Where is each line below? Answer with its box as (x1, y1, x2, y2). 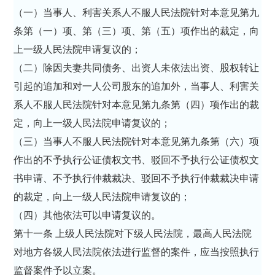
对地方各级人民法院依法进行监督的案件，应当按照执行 (14, 246, 260, 257)
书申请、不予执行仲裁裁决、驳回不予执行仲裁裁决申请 (14, 172, 260, 184)
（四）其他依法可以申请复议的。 (14, 209, 164, 220)
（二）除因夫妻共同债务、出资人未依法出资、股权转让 (14, 62, 260, 73)
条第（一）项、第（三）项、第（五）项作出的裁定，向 (14, 25, 260, 36)
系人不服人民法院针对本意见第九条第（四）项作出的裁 (14, 99, 260, 110)
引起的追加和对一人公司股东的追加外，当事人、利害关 (14, 80, 260, 91)
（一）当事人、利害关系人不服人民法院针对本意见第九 (14, 7, 260, 18)
